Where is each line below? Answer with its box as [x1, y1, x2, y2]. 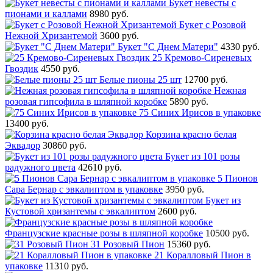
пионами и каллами [5, 8, 87, 19]
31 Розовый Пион [91, 238, 165, 249]
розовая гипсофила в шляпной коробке [5, 96, 167, 107]
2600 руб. [158, 205, 197, 216]
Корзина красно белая [146, 129, 236, 140]
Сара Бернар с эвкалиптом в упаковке [5, 183, 163, 194]
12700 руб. [184, 74, 228, 85]
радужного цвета [5, 161, 76, 172]
